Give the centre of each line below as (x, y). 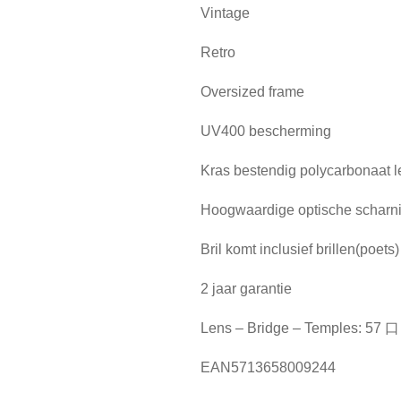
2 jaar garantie (246, 289)
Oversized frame (252, 92)
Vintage (225, 13)
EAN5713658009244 (268, 368)
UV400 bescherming (266, 132)
